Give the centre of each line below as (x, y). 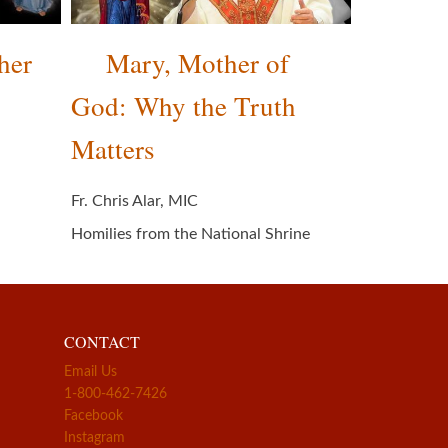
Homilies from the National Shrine (190, 234)
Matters (113, 149)
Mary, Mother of (197, 63)
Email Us (90, 372)
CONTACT (101, 342)
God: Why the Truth (183, 106)
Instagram (94, 438)
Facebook (93, 416)
